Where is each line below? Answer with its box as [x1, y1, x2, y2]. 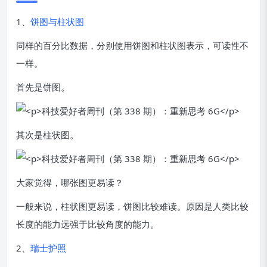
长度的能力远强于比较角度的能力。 [16, 218, 159, 230]
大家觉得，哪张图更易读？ [16, 176, 123, 188]
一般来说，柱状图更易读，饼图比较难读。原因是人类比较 [16, 200, 249, 212]
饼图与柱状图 [30, 15, 84, 27]
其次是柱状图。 [16, 129, 79, 141]
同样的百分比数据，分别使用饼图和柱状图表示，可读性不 [16, 39, 249, 51]
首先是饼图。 [16, 81, 70, 93]
